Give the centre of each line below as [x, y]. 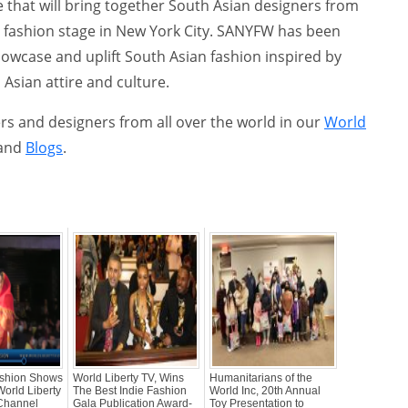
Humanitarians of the [261, 377]
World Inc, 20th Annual [265, 390]
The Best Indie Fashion [130, 390]
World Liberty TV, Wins [128, 377]
